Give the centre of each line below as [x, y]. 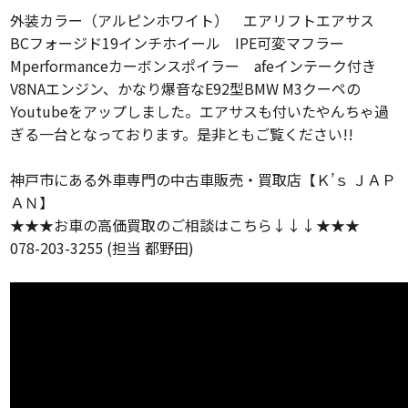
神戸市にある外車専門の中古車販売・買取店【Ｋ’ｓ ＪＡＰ [204, 180]
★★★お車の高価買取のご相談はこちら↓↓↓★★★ [185, 225]
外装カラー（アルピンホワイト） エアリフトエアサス [200, 20]
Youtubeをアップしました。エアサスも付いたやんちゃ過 [200, 112]
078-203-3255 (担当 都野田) [102, 248]
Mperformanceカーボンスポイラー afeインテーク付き [194, 66]
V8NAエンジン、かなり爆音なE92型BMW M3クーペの [186, 89]
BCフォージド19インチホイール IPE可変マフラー [185, 43]
